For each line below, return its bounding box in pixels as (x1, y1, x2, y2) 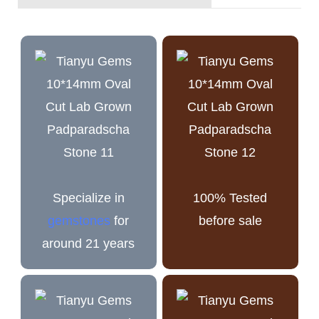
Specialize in (52, 190, 125, 205)
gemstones (48, 213, 111, 228)
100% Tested (193, 190, 268, 205)
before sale (198, 213, 262, 228)
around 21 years (42, 236, 135, 251)
